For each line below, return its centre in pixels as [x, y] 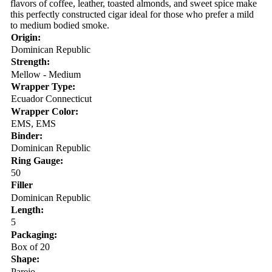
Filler [22, 185]
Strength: [30, 62]
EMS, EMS [33, 123]
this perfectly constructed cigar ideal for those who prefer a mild [132, 15]
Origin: [25, 37]
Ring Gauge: [37, 160]
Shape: [25, 259]
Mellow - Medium [46, 74]
